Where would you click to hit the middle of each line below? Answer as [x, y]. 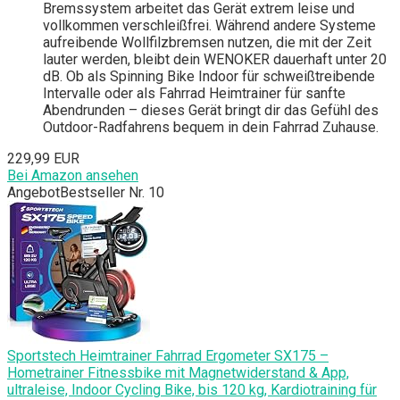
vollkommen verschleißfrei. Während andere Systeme [209, 26]
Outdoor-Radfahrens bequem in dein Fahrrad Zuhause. [211, 128]
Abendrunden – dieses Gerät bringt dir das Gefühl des [211, 111]
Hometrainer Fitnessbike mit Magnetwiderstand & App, [178, 373]
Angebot [33, 193]
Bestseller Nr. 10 [112, 193]
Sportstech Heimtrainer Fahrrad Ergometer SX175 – [168, 356]
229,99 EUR [43, 159]
